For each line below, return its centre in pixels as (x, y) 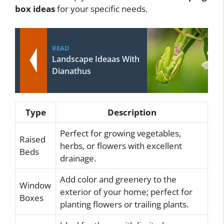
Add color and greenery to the (118, 179)
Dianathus (71, 71)
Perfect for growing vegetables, (120, 133)
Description (132, 112)
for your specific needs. (101, 9)
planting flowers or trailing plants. (124, 204)
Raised (32, 139)
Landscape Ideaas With (96, 59)
